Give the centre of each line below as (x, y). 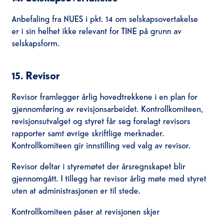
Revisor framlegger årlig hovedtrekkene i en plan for (104, 96)
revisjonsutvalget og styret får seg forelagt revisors (101, 120)
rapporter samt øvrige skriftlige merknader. (88, 132)
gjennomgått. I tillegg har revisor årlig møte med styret (109, 178)
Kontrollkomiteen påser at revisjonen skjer (85, 211)
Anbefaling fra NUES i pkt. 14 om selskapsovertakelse (105, 18)
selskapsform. (36, 42)
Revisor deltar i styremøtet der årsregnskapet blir (98, 165)
